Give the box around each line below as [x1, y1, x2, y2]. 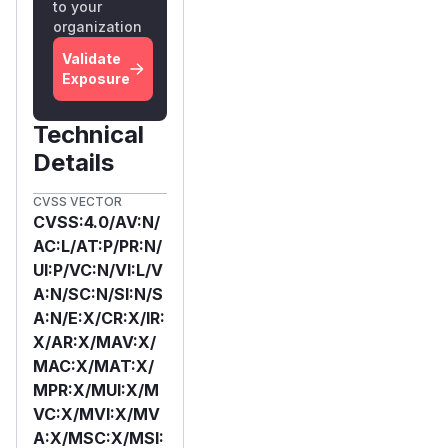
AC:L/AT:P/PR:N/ [33, 235, 162, 256]
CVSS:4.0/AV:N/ [33, 211, 160, 232]
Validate [62, 49, 121, 67]
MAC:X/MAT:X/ [33, 355, 154, 376]
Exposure [62, 69, 130, 87]
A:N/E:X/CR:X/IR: [33, 307, 165, 328]
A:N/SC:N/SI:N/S [33, 283, 163, 304]
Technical [33, 119, 144, 149]
